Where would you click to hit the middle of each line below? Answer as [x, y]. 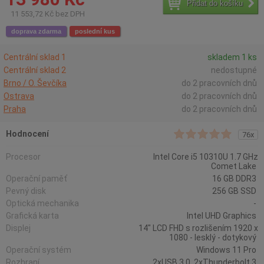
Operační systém [39, 250]
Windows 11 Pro [227, 250]
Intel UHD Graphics [222, 216]
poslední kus [95, 31]
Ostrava [19, 96]
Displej [19, 228]
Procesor [24, 157]
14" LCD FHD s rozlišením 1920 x [198, 228]
